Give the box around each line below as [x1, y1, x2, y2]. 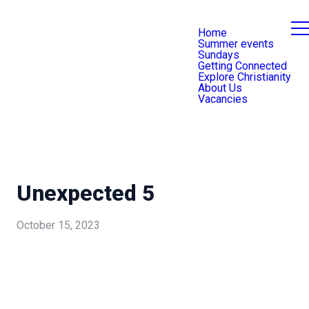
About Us [198, 81, 242, 94]
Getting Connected [198, 59, 287, 72]
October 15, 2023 [17, 219, 100, 232]
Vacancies [198, 92, 248, 106]
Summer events [198, 37, 274, 50]
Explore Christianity [198, 70, 291, 83]
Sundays [198, 48, 239, 61]
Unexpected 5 [17, 180, 154, 206]
